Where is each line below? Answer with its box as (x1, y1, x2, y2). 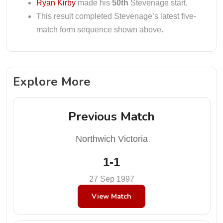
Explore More (12, 73, 91, 90)
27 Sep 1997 (89, 174, 134, 183)
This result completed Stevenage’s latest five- (36, 12, 196, 20)
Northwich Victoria (75, 133, 148, 144)
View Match (92, 191, 131, 201)
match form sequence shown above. (36, 25, 163, 34)
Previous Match (68, 108, 155, 124)
